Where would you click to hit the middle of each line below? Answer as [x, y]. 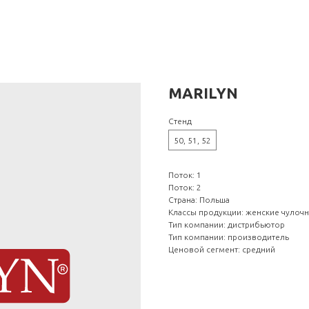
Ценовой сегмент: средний [222, 249]
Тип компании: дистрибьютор [227, 225]
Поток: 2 [185, 187]
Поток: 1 [185, 175]
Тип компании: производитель [229, 237]
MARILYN [203, 93]
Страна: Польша [199, 200]
